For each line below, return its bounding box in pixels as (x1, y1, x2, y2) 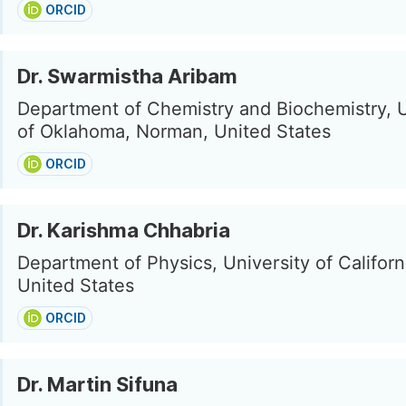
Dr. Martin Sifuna (17, 372, 178, 396)
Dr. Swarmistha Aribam (17, 64, 237, 88)
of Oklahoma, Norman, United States (17, 121, 331, 142)
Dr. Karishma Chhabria (17, 218, 230, 242)
